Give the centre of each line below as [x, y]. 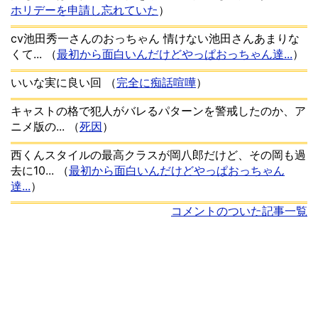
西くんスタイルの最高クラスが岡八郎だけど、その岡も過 [158, 155]
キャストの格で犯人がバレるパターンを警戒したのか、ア [158, 111]
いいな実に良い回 [58, 82]
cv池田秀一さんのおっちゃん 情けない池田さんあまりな [155, 38]
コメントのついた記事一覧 [239, 211]
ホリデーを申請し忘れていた [84, 10]
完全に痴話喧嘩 [156, 82]
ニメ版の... [39, 126]
